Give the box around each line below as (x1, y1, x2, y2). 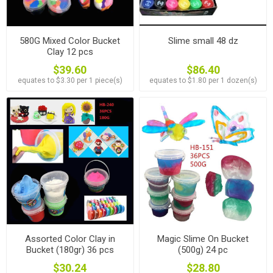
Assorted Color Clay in (24, 233, 115, 244)
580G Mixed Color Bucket (19, 35, 121, 47)
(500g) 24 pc (178, 244, 229, 255)
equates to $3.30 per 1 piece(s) (17, 76, 122, 85)
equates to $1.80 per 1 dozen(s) (149, 76, 257, 85)
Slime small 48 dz (168, 35, 238, 47)
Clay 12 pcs (46, 46, 93, 58)
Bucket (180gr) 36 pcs (26, 244, 114, 255)
